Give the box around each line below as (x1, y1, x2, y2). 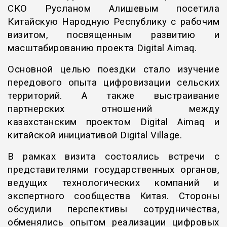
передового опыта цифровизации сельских (8, 77, 219, 89)
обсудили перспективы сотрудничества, (8, 204, 219, 215)
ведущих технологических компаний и (8, 177, 219, 189)
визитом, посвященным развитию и (8, 29, 219, 41)
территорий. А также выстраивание (8, 90, 219, 102)
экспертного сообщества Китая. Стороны (8, 191, 219, 202)
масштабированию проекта (8, 43, 137, 54)
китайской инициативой (8, 130, 120, 141)
